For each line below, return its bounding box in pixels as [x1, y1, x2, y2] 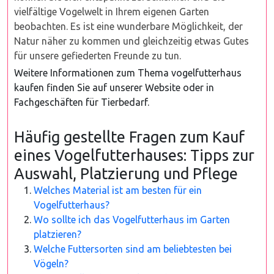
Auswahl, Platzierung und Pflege [14, 165, 238, 182]
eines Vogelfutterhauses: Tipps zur [14, 146, 254, 164]
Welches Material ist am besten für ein [34, 185, 202, 196]
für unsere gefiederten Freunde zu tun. [14, 50, 181, 61]
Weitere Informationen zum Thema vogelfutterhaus [14, 67, 242, 78]
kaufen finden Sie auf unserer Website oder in [14, 82, 214, 93]
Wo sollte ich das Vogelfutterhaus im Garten [34, 214, 230, 225]
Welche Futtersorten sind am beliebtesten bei [34, 243, 232, 254]
